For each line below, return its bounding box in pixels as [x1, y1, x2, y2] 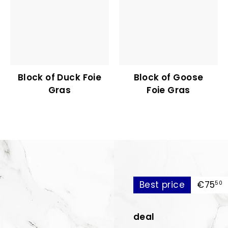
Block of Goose [133, 71, 204, 83]
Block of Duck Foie [17, 71, 102, 83]
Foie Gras [147, 83, 190, 96]
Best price [139, 178, 185, 191]
